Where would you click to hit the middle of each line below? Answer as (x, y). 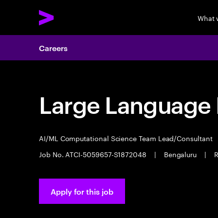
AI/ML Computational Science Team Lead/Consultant (127, 138)
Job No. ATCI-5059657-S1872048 (94, 154)
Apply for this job (82, 191)
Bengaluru (180, 154)
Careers (53, 48)
